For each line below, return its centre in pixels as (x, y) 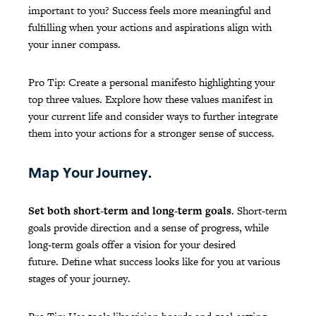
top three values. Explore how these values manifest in (151, 99)
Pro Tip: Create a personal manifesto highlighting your (152, 83)
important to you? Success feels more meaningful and (150, 11)
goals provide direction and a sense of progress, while (148, 228)
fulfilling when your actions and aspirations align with (150, 28)
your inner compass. (76, 44)
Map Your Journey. (90, 172)
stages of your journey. (79, 279)
